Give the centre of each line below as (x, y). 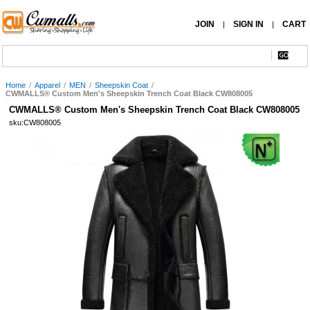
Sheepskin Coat (121, 85)
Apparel (47, 85)
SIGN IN (248, 24)
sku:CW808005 (35, 122)
